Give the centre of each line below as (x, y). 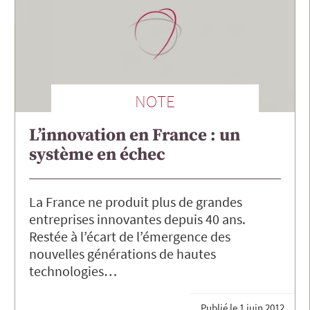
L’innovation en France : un (135, 136)
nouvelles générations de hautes (122, 254)
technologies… (73, 271)
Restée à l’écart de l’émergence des (130, 237)
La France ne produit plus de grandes (136, 202)
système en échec (97, 155)
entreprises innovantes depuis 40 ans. (137, 219)
